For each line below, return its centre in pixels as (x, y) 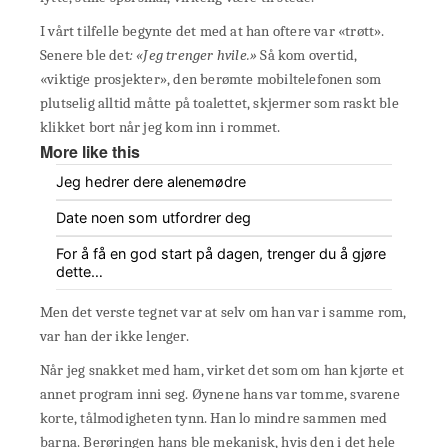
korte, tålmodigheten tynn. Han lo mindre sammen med (214, 418)
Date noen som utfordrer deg (153, 218)
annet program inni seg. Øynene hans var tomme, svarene (220, 394)
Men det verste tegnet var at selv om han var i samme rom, (223, 312)
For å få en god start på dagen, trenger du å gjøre (221, 254)
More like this (90, 152)
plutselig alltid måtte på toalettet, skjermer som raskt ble (219, 103)
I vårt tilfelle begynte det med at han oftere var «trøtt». (212, 31)
